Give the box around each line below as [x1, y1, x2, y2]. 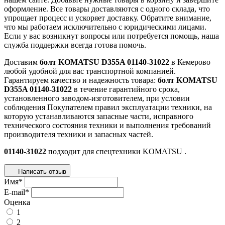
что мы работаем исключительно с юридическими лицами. [4, 22, 206, 31]
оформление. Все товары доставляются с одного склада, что [4, 4, 210, 13]
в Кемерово [171, 57, 210, 66]
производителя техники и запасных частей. [4, 130, 153, 139]
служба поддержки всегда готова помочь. [4, 40, 146, 49]
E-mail [4, 187, 25, 196]
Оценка [4, 197, 30, 206]
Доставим [4, 57, 40, 66]
